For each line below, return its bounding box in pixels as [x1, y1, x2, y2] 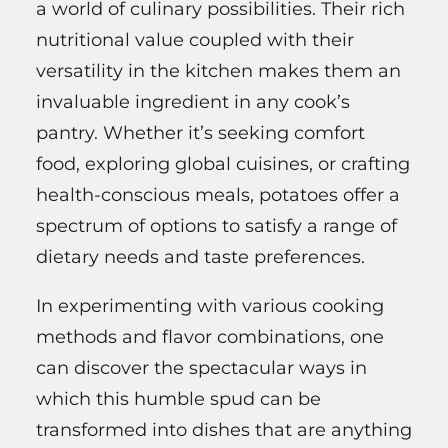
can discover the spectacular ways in [36, 357, 367, 380]
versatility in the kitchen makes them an [36, 60, 401, 83]
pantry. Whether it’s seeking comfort [36, 122, 365, 145]
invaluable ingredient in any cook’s [36, 91, 350, 114]
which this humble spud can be [36, 388, 321, 411]
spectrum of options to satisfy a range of [36, 215, 397, 238]
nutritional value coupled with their [36, 29, 354, 52]
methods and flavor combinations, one [36, 326, 384, 349]
